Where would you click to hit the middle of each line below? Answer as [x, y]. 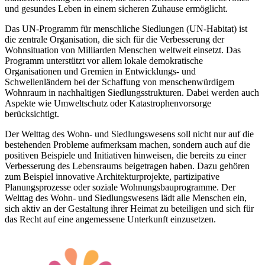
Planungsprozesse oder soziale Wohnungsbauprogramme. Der [120, 187]
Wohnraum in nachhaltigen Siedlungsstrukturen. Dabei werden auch [132, 93]
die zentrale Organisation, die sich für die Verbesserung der [114, 39]
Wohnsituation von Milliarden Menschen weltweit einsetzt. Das [123, 50]
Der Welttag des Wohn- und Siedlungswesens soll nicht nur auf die [129, 134]
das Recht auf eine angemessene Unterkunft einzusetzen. [110, 219]
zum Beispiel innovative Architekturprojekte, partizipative [112, 177]
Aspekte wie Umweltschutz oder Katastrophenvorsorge [108, 103]
